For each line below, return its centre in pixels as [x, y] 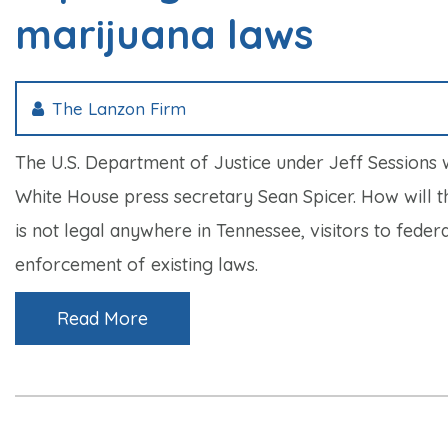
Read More [102, 318]
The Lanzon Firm [119, 108]
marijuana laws [164, 33]
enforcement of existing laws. [136, 264]
